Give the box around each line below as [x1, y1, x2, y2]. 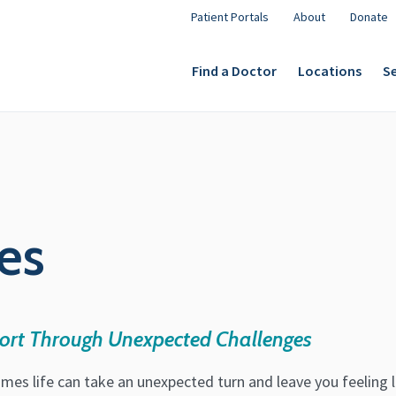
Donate [350, 9, 388, 25]
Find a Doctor [192, 61, 277, 80]
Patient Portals [191, 9, 269, 25]
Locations [298, 61, 362, 80]
